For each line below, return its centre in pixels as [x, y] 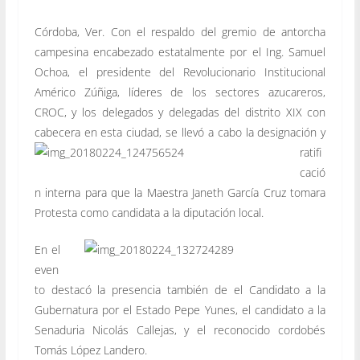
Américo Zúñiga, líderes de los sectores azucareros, [180, 92]
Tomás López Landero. [90, 350]
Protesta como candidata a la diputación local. [149, 213]
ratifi [310, 153]
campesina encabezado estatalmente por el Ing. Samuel [180, 52]
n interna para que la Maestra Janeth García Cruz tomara [180, 193]
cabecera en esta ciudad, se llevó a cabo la [144, 133]
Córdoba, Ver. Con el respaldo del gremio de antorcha [180, 32]
